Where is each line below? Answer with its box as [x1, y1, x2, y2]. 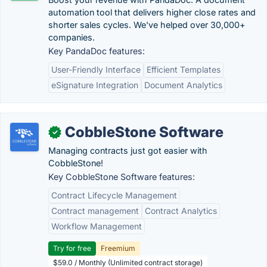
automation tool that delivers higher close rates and [48, 7, 256, 17]
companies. [48, 32, 95, 42]
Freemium [101, 244, 135, 253]
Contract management [51, 206, 139, 216]
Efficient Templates [147, 64, 221, 74]
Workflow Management [51, 221, 142, 231]
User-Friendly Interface [51, 64, 141, 74]
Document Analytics [144, 80, 222, 90]
